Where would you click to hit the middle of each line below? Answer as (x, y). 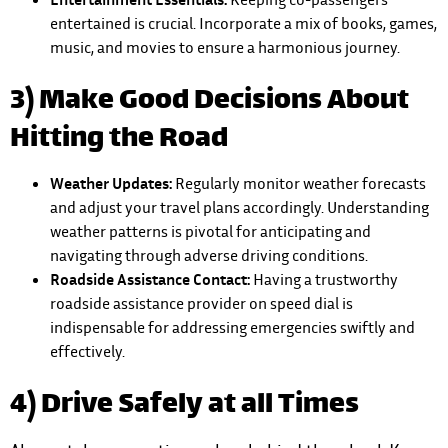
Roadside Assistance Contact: (150, 279)
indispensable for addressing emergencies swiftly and (232, 327)
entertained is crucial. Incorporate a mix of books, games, (243, 23)
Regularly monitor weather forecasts (300, 183)
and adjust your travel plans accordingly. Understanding (239, 207)
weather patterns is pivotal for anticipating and (210, 231)
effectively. (87, 351)
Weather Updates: (112, 183)
